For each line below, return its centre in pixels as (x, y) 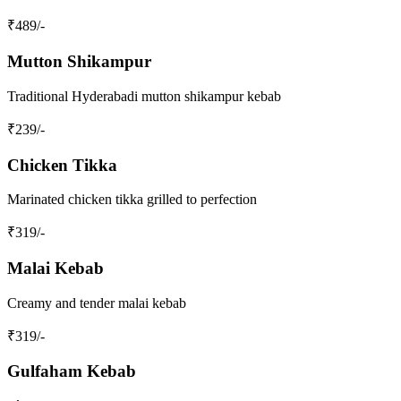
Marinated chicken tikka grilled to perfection (132, 200)
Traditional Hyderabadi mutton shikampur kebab (144, 96)
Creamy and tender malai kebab (97, 303)
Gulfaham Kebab (72, 371)
